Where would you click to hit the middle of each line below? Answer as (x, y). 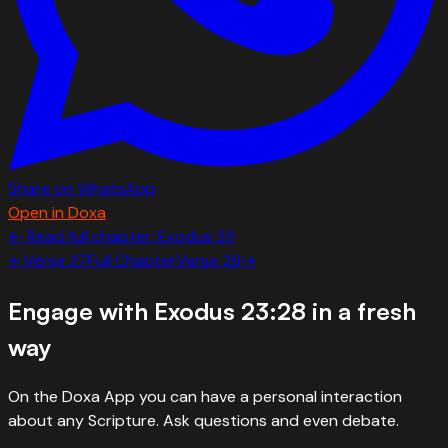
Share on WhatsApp (82, 189)
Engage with (81, 311)
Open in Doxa (57, 213)
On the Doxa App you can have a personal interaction (205, 397)
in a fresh (361, 311)
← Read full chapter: (83, 237)
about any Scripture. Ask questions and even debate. (203, 421)
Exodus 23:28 (230, 311)
